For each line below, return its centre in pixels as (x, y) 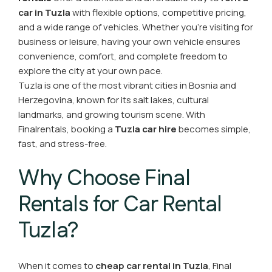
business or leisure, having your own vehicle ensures (129, 42)
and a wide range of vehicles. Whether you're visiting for (136, 27)
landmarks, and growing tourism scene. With (112, 114)
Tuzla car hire (146, 129)
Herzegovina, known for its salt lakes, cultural (114, 100)
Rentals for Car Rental (121, 205)
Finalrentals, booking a (66, 129)
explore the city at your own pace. (90, 71)
